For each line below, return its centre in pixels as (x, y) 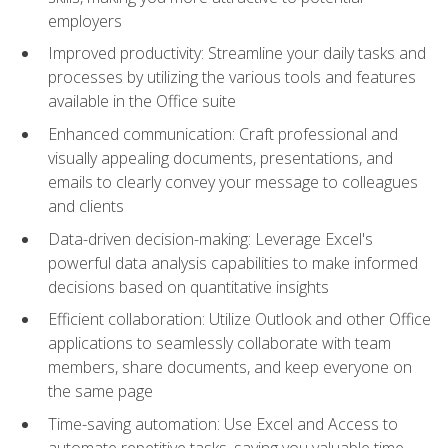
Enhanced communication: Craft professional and (223, 134)
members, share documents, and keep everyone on (230, 367)
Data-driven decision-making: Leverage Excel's (210, 238)
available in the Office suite (142, 101)
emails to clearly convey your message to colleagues (233, 182)
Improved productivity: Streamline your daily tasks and (237, 53)
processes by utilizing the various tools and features (232, 77)
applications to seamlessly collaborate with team (219, 343)
